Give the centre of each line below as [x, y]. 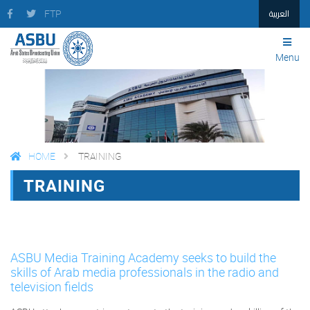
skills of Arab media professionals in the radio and [145, 272]
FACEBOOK [160, 183]
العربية [279, 13]
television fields [52, 286]
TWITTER [227, 183]
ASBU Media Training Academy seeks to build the [143, 257]
